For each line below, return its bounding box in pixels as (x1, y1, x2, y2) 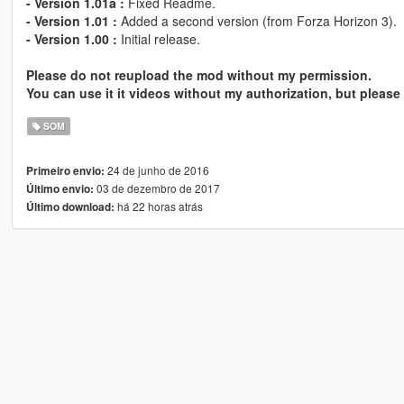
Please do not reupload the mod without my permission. (25, 65, 372, 84)
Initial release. (116, 29, 200, 48)
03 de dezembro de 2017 (93, 179, 220, 196)
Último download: (25, 198, 115, 215)
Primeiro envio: (25, 162, 105, 179)
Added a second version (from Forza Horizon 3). (116, 11, 397, 30)
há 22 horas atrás (114, 197, 203, 214)
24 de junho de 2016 (104, 161, 209, 178)
